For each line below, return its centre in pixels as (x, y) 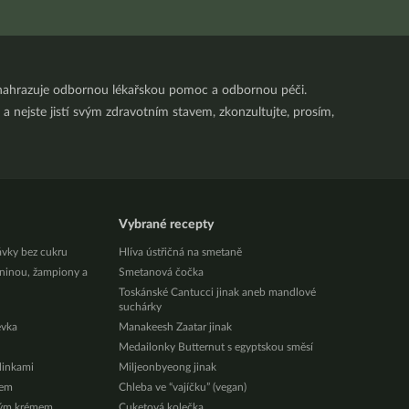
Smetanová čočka (161, 272)
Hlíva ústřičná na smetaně (180, 252)
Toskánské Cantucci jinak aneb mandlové (217, 292)
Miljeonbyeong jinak (167, 367)
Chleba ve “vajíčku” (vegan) (182, 387)
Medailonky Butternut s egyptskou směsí (215, 347)
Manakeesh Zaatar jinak (175, 327)
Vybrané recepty (166, 225)
